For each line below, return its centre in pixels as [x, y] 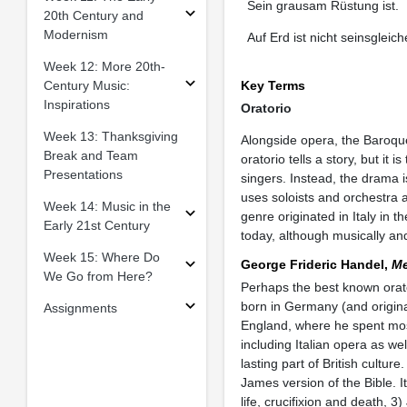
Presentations [83, 174]
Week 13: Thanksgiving [110, 136]
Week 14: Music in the [107, 206]
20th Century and [93, 15]
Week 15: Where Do [101, 257]
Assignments [80, 308]
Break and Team [90, 155]
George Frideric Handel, [316, 264]
